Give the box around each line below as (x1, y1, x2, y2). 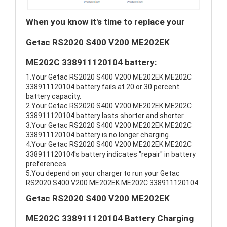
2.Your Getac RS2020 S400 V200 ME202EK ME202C (26, 102, 192, 110)
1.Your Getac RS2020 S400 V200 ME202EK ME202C (26, 73, 192, 82)
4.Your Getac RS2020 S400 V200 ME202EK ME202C (26, 140, 192, 149)
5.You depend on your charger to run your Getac (26, 169, 180, 178)
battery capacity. (26, 92, 81, 101)
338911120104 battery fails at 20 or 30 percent (26, 83, 179, 91)
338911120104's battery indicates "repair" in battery (26, 150, 196, 159)
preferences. (26, 160, 68, 168)
